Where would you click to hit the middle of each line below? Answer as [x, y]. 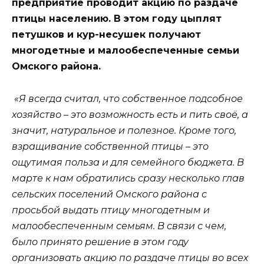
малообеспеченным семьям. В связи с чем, [119, 226]
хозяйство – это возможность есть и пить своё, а [130, 114]
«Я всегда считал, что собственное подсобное [127, 98]
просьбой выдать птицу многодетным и [111, 210]
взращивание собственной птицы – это [110, 146]
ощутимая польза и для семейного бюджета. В [128, 162]
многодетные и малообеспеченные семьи [126, 51]
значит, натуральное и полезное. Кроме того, [124, 130]
